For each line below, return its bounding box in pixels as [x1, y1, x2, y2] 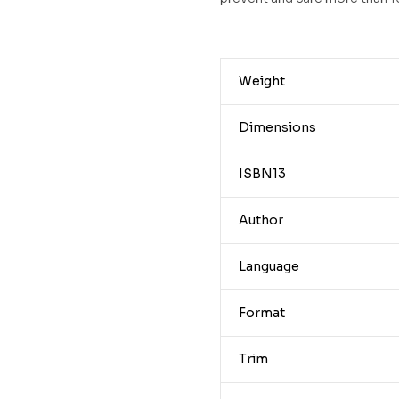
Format [238, 304, 285, 321]
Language [238, 257, 299, 274]
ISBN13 [238, 165, 286, 182]
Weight [238, 72, 285, 89]
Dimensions [238, 118, 316, 135]
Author [238, 211, 283, 228]
